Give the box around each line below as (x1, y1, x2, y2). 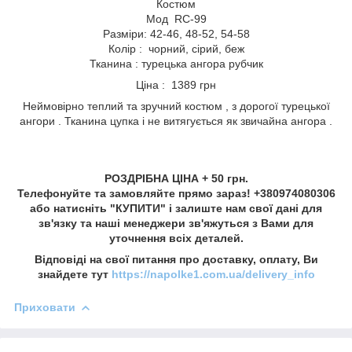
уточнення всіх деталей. (108, 231, 244, 244)
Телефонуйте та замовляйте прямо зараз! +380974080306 (16, 186, 335, 200)
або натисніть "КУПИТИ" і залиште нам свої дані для (30, 201, 322, 214)
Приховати (14, 300, 75, 313)
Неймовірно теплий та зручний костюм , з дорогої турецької (22, 99, 330, 112)
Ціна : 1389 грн (136, 78, 216, 91)
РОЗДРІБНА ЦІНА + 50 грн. (104, 171, 248, 185)
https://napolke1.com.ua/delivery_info (111, 267, 315, 280)
